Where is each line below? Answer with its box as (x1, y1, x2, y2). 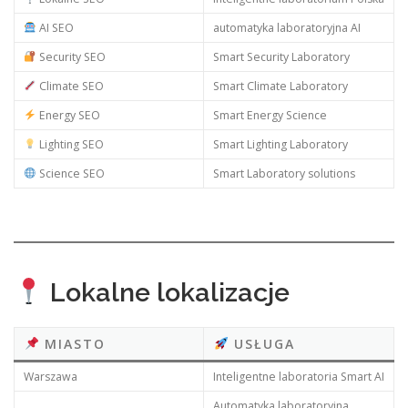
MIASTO (39, 334, 107, 352)
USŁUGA (229, 334, 296, 352)
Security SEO (36, 48, 106, 65)
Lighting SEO (36, 136, 104, 152)
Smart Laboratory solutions (212, 165, 355, 181)
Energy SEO (36, 107, 100, 123)
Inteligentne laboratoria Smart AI (212, 368, 384, 384)
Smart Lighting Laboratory (212, 136, 348, 152)
